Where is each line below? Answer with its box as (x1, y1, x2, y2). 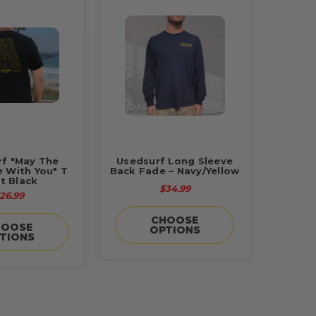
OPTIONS (149, 223, 200, 236)
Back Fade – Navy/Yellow (109, 164, 240, 176)
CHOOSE (151, 213, 199, 226)
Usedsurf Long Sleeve (116, 154, 233, 166)
